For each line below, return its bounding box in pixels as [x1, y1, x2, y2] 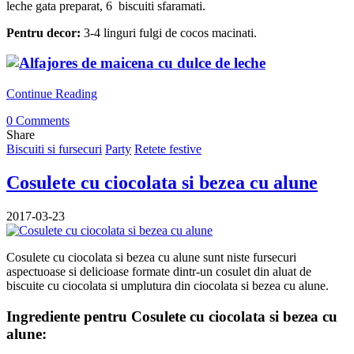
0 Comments [6, 114, 70, 128]
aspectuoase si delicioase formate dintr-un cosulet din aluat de [6, 264, 311, 278]
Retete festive [134, 142, 201, 156]
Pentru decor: [6, 25, 81, 40]
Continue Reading [6, 87, 97, 101]
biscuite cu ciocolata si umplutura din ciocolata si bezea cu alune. [6, 278, 329, 292]
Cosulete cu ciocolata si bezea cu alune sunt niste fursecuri [6, 250, 296, 264]
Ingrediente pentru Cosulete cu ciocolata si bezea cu [6, 307, 337, 325]
